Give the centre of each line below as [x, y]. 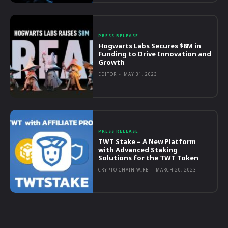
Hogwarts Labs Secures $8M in [150, 46]
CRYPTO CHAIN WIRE [124, 169]
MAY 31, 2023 [141, 74]
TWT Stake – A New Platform [147, 141]
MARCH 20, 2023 [176, 169]
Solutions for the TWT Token [149, 158]
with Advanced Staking [138, 149]
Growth [112, 62]
